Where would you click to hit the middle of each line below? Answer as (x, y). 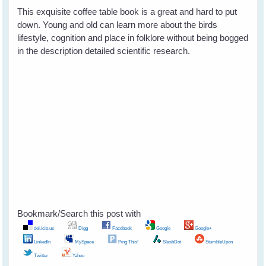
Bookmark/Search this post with (79, 213)
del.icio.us (44, 228)
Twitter (41, 255)
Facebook (122, 228)
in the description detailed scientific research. (104, 50)
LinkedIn (42, 241)
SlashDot (172, 241)
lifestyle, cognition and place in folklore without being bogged (133, 37)
